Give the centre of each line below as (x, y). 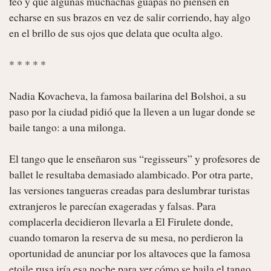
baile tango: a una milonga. (67, 127)
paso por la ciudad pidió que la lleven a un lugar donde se (132, 111)
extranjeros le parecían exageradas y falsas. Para (113, 205)
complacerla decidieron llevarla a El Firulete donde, (121, 221)
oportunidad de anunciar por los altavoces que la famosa (130, 253)
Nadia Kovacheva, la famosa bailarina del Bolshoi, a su (128, 95)
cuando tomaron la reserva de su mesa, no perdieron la (126, 237)
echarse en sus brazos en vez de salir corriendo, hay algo (130, 17)
